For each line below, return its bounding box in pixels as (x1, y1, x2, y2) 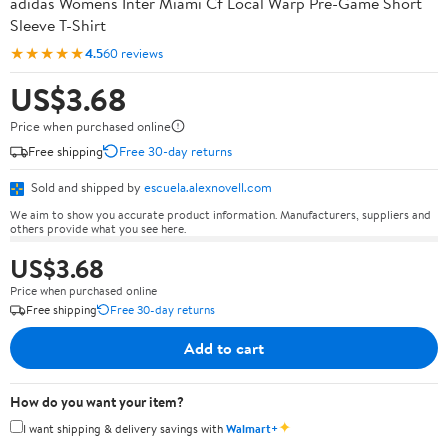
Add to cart (184, 336, 264, 359)
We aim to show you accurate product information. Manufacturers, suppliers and (10, 205, 431, 223)
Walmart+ (226, 419, 278, 437)
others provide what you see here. (10, 219, 186, 237)
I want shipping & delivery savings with (23, 419, 226, 437)
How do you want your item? (10, 391, 184, 412)
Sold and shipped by (28, 178, 144, 196)
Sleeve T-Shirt (10, 14, 106, 36)
